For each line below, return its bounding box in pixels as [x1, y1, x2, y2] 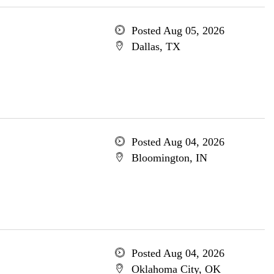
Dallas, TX [131, 40, 180, 53]
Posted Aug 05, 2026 [131, 24, 224, 37]
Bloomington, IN [131, 152, 207, 164]
